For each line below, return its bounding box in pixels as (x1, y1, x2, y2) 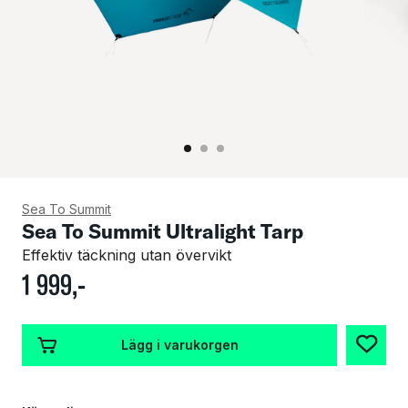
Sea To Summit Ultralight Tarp (22, 218, 303, 244)
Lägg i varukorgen (120, 337, 239, 353)
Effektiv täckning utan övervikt (22, 245, 231, 264)
